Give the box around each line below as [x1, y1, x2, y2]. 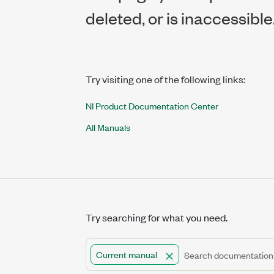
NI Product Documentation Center [86, 99, 218, 112]
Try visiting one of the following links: [86, 72, 245, 86]
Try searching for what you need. [86, 210, 228, 224]
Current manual [96, 248, 157, 261]
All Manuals [86, 120, 130, 133]
